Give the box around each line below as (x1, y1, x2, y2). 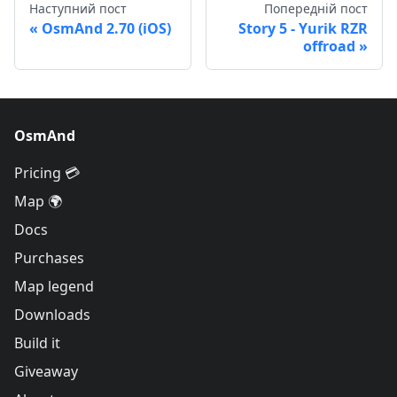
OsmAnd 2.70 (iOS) (42, 19, 171, 39)
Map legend (14, 276, 94, 297)
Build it (14, 333, 60, 354)
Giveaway (14, 362, 78, 382)
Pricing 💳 (14, 163, 80, 183)
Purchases (14, 248, 84, 269)
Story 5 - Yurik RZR (238, 19, 368, 39)
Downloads (14, 305, 90, 325)
